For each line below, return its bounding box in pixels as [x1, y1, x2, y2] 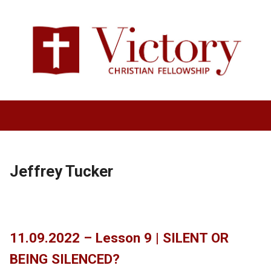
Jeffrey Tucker [9, 162, 113, 180]
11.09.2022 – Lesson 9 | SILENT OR [9, 230, 229, 246]
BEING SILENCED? [9, 251, 120, 267]
